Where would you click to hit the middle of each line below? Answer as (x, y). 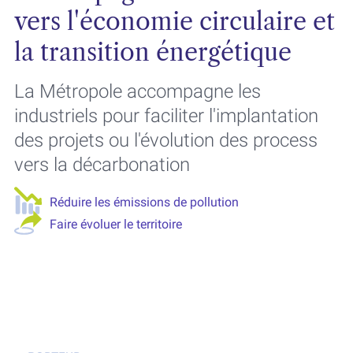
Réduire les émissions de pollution (144, 202)
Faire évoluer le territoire (115, 224)
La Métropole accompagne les (137, 91)
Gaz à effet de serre (82, 266)
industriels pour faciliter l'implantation (166, 116)
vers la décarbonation (102, 165)
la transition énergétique (152, 52)
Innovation (160, 298)
